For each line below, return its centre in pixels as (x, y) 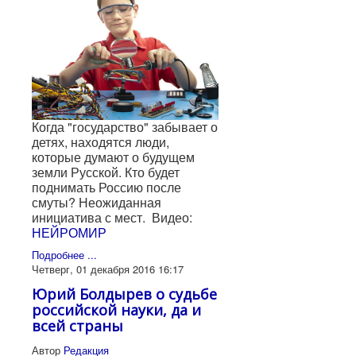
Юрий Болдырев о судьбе (124, 294)
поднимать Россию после (106, 187)
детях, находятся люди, (101, 141)
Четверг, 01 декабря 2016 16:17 (108, 269)
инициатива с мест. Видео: (112, 217)
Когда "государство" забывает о (125, 126)
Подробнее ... (64, 254)
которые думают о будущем (113, 157)
